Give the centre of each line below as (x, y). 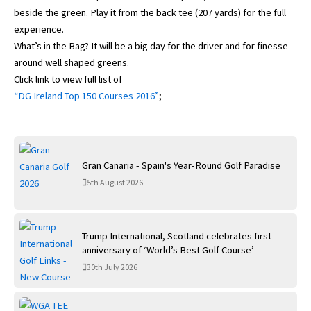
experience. (39, 29)
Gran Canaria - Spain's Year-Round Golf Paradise (181, 165)
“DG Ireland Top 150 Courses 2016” (86, 96)
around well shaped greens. (72, 62)
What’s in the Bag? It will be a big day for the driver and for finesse (151, 46)
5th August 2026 (115, 182)
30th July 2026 (112, 267)
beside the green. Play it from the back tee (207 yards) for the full (150, 12)
